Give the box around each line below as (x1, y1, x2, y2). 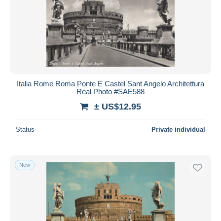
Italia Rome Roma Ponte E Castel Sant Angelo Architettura (17, 79, 204, 88)
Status (16, 125, 35, 133)
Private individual (151, 125, 205, 133)
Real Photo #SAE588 (76, 87, 145, 96)
